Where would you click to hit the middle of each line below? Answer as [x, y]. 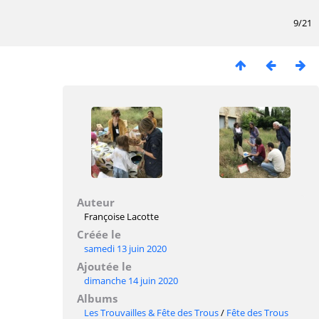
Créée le [99, 234]
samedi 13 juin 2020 [125, 249]
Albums [97, 298]
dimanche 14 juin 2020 [131, 281]
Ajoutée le [104, 266]
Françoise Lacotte [121, 216]
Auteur [96, 202]
